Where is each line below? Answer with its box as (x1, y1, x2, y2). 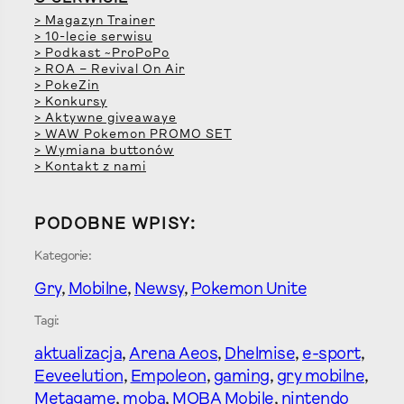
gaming (213, 368, 270, 386)
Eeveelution (34, 368, 124, 386)
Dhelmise (225, 345, 295, 363)
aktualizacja (34, 345, 122, 363)
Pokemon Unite (190, 280, 307, 298)
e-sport (302, 345, 361, 363)
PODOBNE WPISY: (34, 216, 197, 234)
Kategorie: (34, 250, 91, 263)
